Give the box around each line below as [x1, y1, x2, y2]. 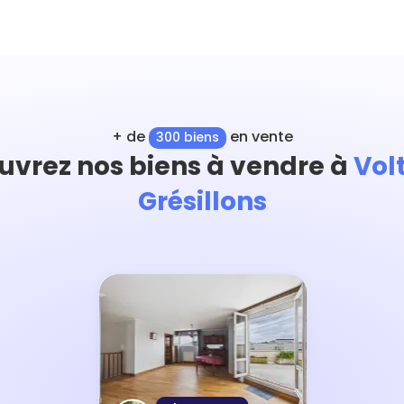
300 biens [155, 128, 219, 146]
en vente [225, 126, 293, 147]
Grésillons [137, 183, 267, 219]
